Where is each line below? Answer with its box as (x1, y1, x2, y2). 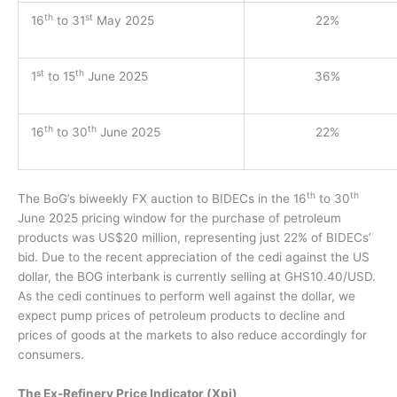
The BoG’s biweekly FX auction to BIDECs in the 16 (18, 191, 307, 206)
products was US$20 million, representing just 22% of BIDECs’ (18, 230, 371, 245)
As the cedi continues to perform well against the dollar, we (18, 288, 355, 303)
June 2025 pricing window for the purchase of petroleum (18, 210, 341, 225)
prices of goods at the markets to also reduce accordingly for (18, 327, 367, 342)
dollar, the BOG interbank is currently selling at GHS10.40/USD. (18, 269, 376, 284)
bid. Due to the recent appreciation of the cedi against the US (18, 249, 370, 264)
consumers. (18, 346, 84, 362)
